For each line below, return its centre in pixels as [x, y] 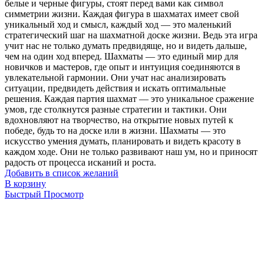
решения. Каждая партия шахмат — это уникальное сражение [129, 98]
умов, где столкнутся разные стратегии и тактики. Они [116, 109]
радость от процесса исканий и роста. [80, 162]
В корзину [25, 183]
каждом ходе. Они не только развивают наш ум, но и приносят [131, 151]
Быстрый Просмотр [44, 194]
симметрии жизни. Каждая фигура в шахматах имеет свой [122, 14]
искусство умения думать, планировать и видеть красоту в [123, 141]
